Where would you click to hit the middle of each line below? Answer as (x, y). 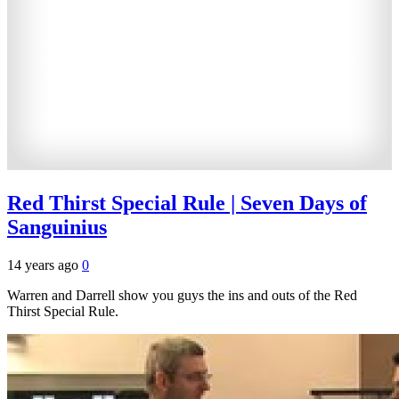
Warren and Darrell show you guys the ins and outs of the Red (182, 296)
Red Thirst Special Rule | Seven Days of (187, 204)
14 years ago (45, 265)
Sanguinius (57, 228)
